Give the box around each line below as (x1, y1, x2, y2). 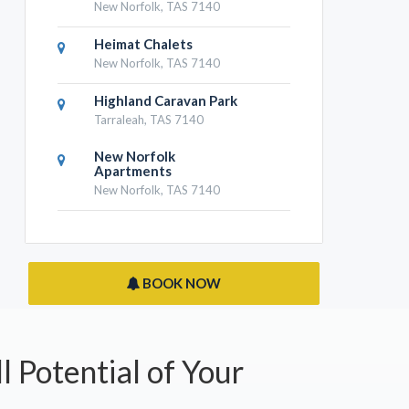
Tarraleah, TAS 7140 (94, 112, 204, 128)
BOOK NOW (140, 275, 222, 292)
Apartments (94, 163, 173, 180)
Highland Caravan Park (94, 92, 238, 110)
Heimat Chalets (94, 36, 194, 53)
